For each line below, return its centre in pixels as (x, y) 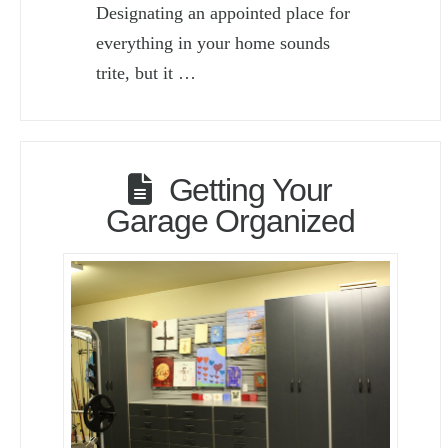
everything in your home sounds (213, 43)
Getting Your (250, 189)
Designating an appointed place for (223, 13)
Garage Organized (230, 220)
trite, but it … (146, 73)
